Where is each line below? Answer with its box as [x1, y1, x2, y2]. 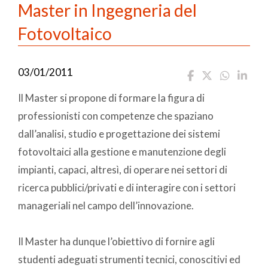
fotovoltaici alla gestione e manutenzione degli [18, 145, 226, 158]
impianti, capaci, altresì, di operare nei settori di [18, 163, 227, 176]
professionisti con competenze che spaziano [18, 109, 214, 122]
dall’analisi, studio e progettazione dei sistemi [18, 127, 220, 140]
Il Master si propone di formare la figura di [18, 91, 205, 104]
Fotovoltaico [18, 23, 112, 44]
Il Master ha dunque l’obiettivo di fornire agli [18, 234, 215, 248]
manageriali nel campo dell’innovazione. [18, 199, 194, 212]
